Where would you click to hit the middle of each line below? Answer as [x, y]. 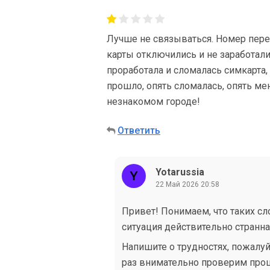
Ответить [139, 130]
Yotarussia [180, 172]
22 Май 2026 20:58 [187, 184]
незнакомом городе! [153, 102]
